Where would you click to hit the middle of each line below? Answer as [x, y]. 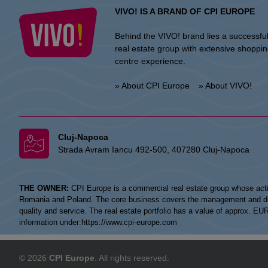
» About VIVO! [225, 86]
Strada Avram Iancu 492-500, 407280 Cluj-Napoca [154, 150]
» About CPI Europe [152, 86]
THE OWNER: [44, 188]
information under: [50, 222]
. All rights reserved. [132, 258]
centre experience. [150, 61]
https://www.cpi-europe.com [129, 222]
